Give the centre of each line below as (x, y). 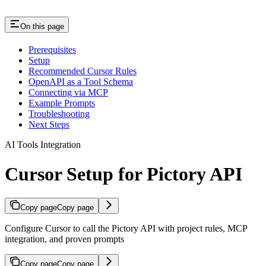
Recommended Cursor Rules (83, 71)
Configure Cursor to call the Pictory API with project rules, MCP (126, 229)
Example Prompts (62, 103)
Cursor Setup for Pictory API (123, 174)
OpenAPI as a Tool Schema (81, 82)
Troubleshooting (59, 114)
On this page (42, 27)
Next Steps (49, 125)
